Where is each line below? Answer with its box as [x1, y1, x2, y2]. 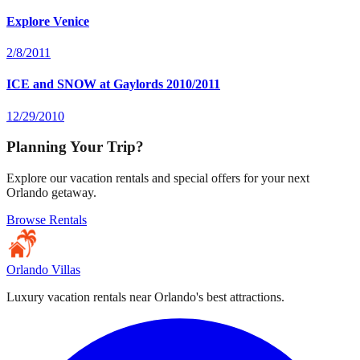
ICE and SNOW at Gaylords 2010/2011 [6, 77, 220, 92]
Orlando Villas [6, 263, 80, 277]
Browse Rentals [6, 213, 87, 227]
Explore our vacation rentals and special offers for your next [6, 171, 309, 186]
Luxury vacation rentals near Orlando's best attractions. [6, 290, 284, 305]
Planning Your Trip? [6, 138, 144, 156]
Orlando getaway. [6, 186, 96, 200]
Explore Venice [6, 14, 89, 28]
